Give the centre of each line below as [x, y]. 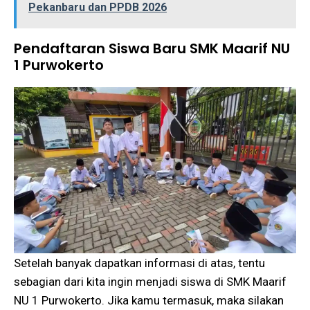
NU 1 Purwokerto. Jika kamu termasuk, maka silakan [149, 300]
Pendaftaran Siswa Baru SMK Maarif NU [152, 48]
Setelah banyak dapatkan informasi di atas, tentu [139, 263]
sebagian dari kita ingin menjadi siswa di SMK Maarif [150, 281]
